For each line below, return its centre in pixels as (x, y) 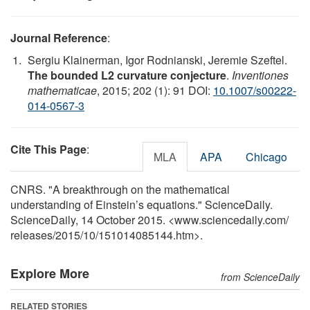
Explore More (50, 273)
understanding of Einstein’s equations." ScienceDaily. (142, 204)
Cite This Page (48, 149)
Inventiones (260, 75)
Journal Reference (59, 37)
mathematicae (62, 90)
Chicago (266, 156)
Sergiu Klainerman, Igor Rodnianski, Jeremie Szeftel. (157, 60)
